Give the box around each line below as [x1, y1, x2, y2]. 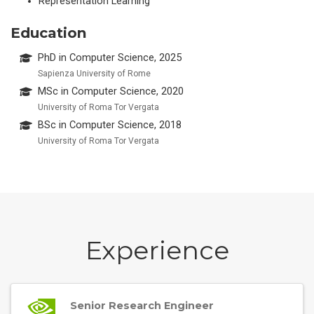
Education [11, 24, 87, 42]
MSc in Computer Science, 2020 [37, 86, 184, 98]
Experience [85, 235, 229, 266]
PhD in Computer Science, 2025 [37, 52, 182, 64]
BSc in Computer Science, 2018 [37, 119, 182, 132]
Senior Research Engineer [70, 299, 214, 312]
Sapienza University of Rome [37, 69, 151, 79]
